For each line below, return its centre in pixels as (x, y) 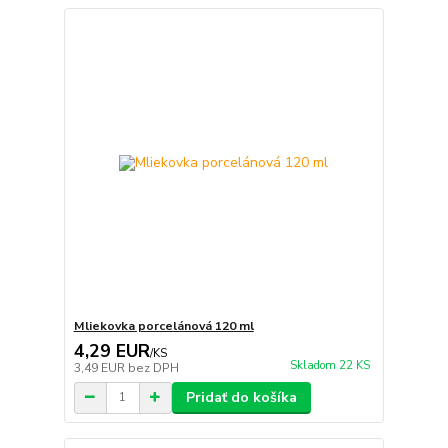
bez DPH (153, 367)
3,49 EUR (100, 367)
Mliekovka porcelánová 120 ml (163, 325)
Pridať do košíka (241, 397)
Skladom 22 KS (329, 365)
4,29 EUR (111, 350)
